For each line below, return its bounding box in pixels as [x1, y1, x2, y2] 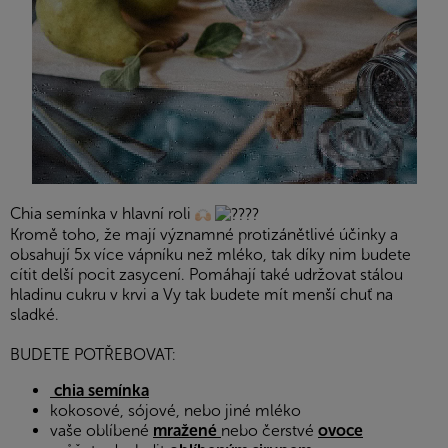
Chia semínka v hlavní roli [10, 204, 195, 224]
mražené [153, 421, 221, 441]
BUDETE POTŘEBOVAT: [10, 345, 176, 365]
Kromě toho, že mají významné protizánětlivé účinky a [10, 225, 398, 245]
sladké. [10, 305, 59, 325]
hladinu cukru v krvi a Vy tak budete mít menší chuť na [10, 285, 393, 305]
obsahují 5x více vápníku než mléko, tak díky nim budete [10, 245, 411, 265]
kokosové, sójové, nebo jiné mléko [50, 401, 301, 421]
